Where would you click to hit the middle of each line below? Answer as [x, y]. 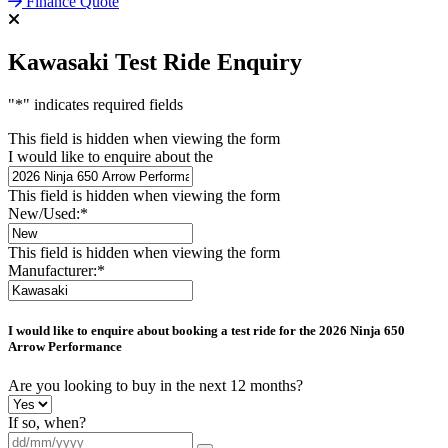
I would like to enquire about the [110, 156]
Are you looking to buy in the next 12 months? [155, 386]
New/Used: [44, 213]
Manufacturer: [52, 270]
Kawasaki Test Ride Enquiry [155, 61]
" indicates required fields [103, 104]
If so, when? [47, 423]
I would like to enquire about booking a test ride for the [163, 330]
